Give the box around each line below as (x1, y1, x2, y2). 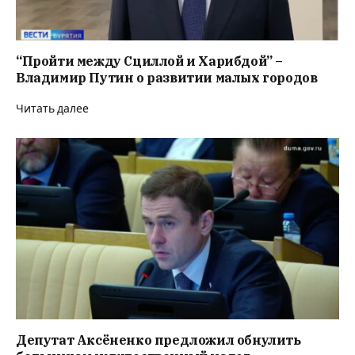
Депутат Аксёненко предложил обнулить (16, 332, 301, 349)
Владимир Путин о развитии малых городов (16, 70, 318, 86)
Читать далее (16, 103, 89, 116)
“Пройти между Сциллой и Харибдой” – (16, 53, 283, 70)
